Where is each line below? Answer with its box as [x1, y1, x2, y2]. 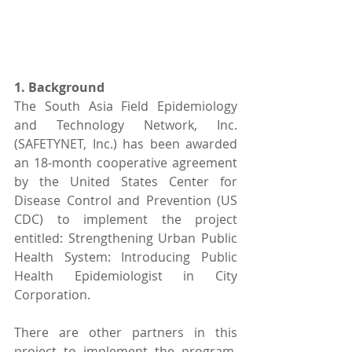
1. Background [14, 78, 108, 96]
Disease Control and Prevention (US [14, 191, 237, 209]
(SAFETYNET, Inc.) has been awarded [14, 134, 237, 152]
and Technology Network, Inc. [14, 115, 237, 134]
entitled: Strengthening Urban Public [14, 229, 237, 247]
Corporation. [14, 285, 90, 303]
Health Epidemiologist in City [14, 266, 237, 284]
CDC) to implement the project [14, 210, 237, 228]
